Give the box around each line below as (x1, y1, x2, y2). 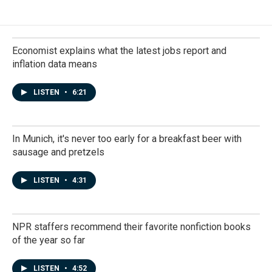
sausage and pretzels (12, 146, 104, 158)
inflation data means (12, 58, 97, 70)
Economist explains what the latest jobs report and (12, 45, 226, 56)
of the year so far (12, 234, 85, 246)
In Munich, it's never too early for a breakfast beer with (12, 133, 242, 144)
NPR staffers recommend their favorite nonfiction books (12, 221, 251, 233)
